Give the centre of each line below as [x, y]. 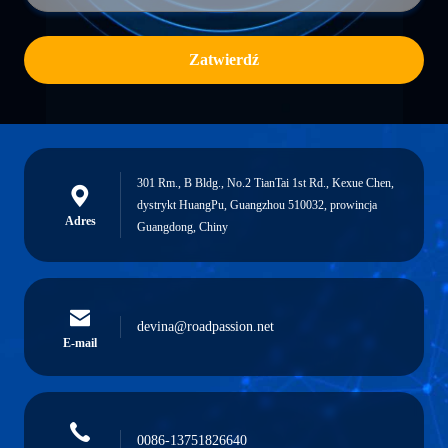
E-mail [80, 343]
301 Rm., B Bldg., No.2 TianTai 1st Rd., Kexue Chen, [265, 183]
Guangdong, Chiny [182, 227]
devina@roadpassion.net [205, 326]
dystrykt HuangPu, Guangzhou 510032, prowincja [257, 205]
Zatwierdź [224, 59]
